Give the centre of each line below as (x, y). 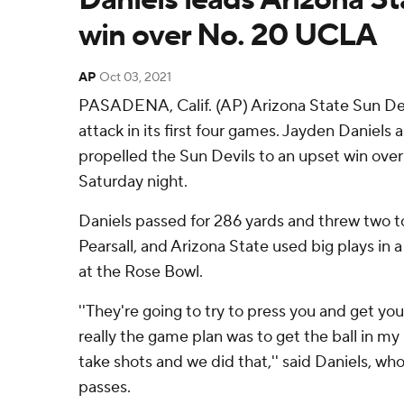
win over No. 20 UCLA (228, 36)
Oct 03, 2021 (135, 78)
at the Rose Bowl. (141, 272)
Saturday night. (133, 182)
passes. (105, 387)
